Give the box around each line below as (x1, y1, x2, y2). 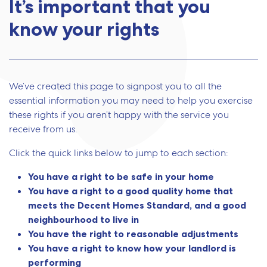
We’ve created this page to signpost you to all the (9, 80, 222, 93)
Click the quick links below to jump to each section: (9, 147, 228, 160)
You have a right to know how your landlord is (28, 242, 236, 254)
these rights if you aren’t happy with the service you (9, 108, 229, 122)
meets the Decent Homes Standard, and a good (28, 199, 246, 212)
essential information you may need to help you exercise (9, 94, 253, 107)
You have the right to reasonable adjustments (28, 228, 238, 240)
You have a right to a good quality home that (28, 185, 233, 197)
